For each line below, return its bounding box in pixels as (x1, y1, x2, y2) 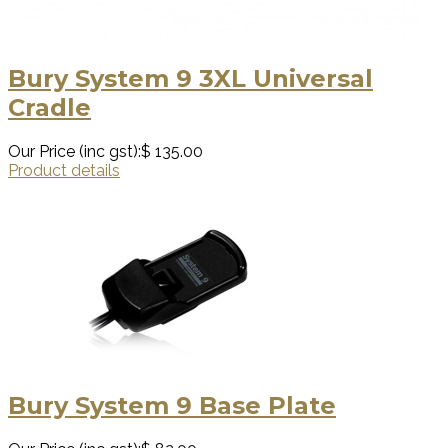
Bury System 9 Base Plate (8, 390, 336, 420)
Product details (8, 160, 120, 180)
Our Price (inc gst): (8, 141, 141, 161)
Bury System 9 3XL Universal (8, 64, 373, 94)
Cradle (8, 93, 91, 123)
